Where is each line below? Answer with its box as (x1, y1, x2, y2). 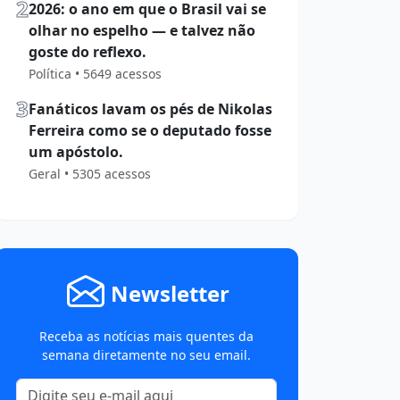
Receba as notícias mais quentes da (39, 328, 254, 346)
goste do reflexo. (29, 42, 146, 62)
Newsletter (110, 279, 229, 309)
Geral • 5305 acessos (29, 165, 151, 183)
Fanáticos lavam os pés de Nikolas (29, 99, 272, 120)
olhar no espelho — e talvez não (29, 21, 255, 41)
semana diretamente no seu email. (42, 346, 251, 364)
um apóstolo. (29, 142, 123, 162)
